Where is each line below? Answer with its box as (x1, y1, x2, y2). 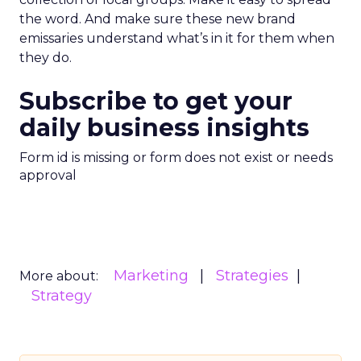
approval (19, 168, 77, 183)
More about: (19, 268, 98, 284)
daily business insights (19, 113, 309, 143)
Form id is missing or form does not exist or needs (19, 150, 333, 165)
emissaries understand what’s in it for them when (19, 31, 334, 46)
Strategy (31, 287, 92, 305)
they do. (19, 50, 72, 65)
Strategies (216, 267, 288, 284)
